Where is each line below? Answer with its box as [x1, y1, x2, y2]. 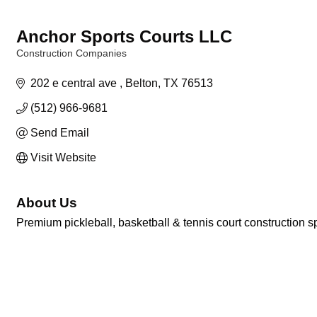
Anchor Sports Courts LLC [16, 27, 232, 46]
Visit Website [30, 151, 96, 163]
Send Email [30, 127, 89, 139]
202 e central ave [30, 77, 120, 89]
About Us [16, 195, 77, 210]
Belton [125, 77, 158, 89]
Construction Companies [16, 48, 127, 59]
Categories [16, 58, 62, 69]
